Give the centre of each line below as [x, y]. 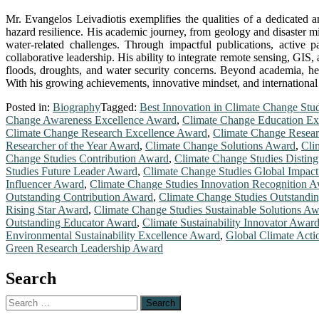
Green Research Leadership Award [84, 249]
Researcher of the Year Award [73, 146]
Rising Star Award [47, 210]
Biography [77, 108]
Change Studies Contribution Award [87, 159]
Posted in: [29, 108]
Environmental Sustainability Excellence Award [113, 236]
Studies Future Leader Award [72, 172]
